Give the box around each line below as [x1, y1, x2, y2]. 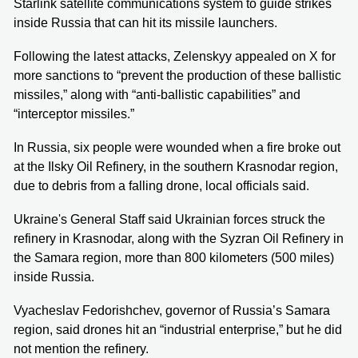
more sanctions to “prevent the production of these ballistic [14, 68, 341, 82]
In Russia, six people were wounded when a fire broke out [14, 140, 340, 154]
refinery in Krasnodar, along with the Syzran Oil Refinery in [14, 231, 344, 245]
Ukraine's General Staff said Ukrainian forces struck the [14, 212, 325, 226]
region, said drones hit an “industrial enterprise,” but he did [14, 322, 342, 336]
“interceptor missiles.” [14, 106, 134, 121]
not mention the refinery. [14, 341, 149, 356]
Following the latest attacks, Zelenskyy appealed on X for [14, 49, 336, 63]
